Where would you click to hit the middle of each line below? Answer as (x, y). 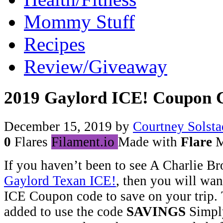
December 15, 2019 (58, 126)
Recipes (55, 44)
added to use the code (65, 211)
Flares (29, 142)
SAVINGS (156, 211)
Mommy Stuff (79, 22)
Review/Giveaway (96, 66)
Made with (149, 142)
